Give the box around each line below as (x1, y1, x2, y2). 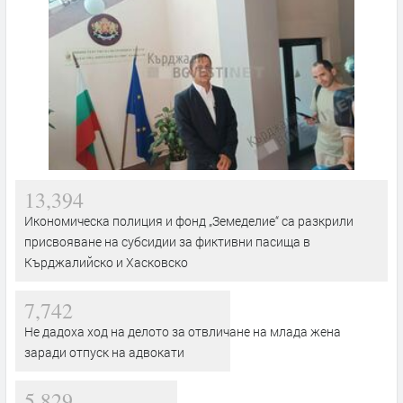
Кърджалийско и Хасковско (24, 253, 188, 271)
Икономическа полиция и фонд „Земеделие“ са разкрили (24, 211, 354, 229)
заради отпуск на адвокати (24, 343, 184, 361)
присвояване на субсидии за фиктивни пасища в (24, 232, 310, 250)
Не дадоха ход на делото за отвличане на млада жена (24, 322, 341, 340)
